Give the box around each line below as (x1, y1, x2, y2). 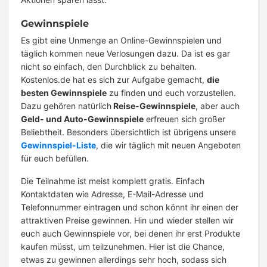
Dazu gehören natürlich (21, 101, 111, 111)
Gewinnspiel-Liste (21, 140, 96, 151)
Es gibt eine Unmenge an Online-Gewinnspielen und (21, 35, 222, 46)
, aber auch (195, 101, 240, 111)
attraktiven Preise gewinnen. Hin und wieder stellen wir (21, 215, 234, 226)
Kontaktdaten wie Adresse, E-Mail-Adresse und (21, 189, 204, 200)
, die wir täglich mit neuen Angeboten (96, 140, 241, 151)
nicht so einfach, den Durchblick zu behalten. (21, 61, 197, 72)
